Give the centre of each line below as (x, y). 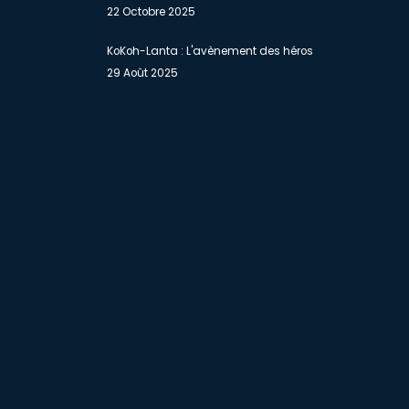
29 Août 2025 (142, 73)
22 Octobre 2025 (151, 12)
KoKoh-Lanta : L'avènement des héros (210, 51)
